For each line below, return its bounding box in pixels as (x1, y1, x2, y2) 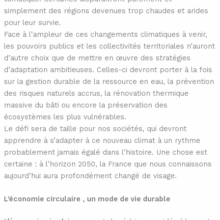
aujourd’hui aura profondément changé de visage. (3, 171, 177, 180)
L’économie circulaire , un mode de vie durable (3, 194, 170, 204)
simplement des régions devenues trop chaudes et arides (3, 6, 208, 15)
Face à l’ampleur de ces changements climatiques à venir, (3, 29, 207, 39)
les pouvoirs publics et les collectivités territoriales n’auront (3, 41, 215, 51)
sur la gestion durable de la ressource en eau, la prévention (3, 77, 214, 86)
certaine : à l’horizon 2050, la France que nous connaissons (3, 159, 212, 168)
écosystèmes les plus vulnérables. (3, 112, 126, 121)
